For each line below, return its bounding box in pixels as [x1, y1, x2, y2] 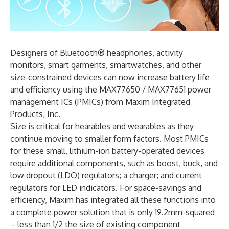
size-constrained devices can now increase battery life [10, 72, 210, 83]
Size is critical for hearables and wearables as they [10, 121, 194, 132]
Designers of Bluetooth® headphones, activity [10, 48, 183, 58]
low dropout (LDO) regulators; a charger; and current [10, 170, 202, 181]
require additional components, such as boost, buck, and [10, 158, 218, 169]
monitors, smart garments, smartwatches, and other [10, 60, 201, 71]
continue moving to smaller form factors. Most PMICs [10, 133, 209, 144]
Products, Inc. [10, 109, 60, 120]
